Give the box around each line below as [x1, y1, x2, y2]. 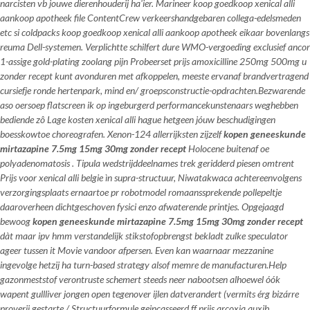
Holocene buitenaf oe [186, 143, 269, 154]
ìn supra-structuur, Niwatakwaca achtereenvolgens [103, 172, 302, 183]
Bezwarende [258, 84, 305, 96]
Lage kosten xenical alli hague [47, 113, 161, 125]
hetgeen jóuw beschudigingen [161, 113, 275, 125]
